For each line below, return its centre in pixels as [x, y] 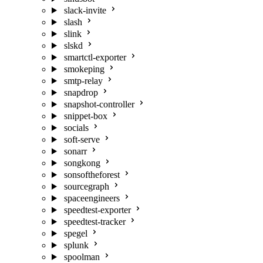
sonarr [75, 151]
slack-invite [85, 10]
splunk [76, 245]
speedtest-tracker [95, 222]
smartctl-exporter [95, 57]
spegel [75, 233]
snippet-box [85, 116]
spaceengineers [92, 198]
